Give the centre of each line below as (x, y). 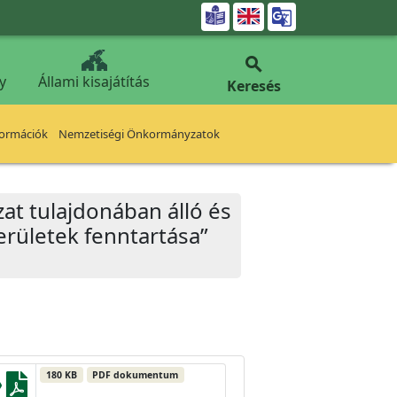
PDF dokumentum (136, 375)
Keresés (253, 86)
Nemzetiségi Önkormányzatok (139, 134)
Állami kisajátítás (94, 82)
